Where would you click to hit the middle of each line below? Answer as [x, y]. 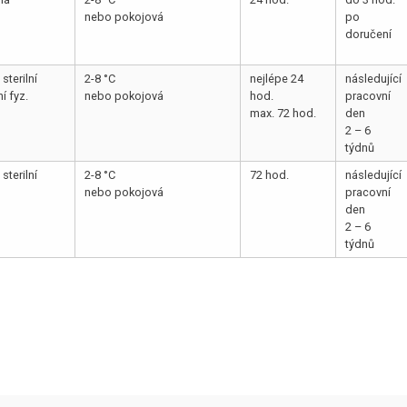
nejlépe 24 [277, 78]
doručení [369, 34]
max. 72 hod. [283, 113]
